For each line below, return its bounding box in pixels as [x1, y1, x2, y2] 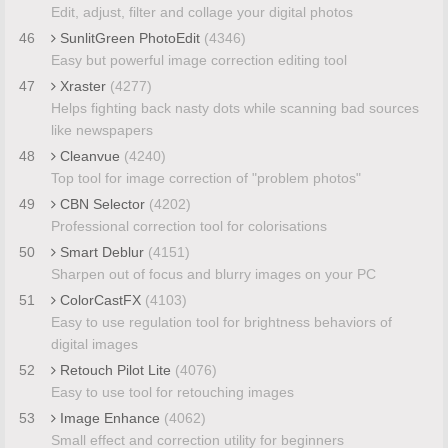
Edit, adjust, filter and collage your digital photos [50, 3, 353, 20]
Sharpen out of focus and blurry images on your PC [50, 265, 376, 282]
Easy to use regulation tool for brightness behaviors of [50, 313, 392, 330]
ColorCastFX [55, 291, 145, 308]
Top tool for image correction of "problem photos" [50, 169, 361, 186]
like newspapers [50, 121, 153, 138]
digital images [50, 335, 138, 352]
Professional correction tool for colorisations [50, 217, 327, 234]
